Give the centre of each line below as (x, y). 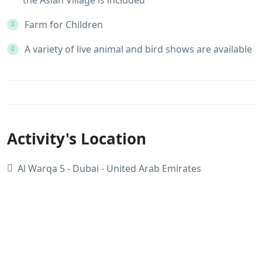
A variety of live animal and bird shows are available (138, 49)
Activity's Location (77, 138)
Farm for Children (64, 24)
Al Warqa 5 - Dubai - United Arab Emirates (109, 168)
